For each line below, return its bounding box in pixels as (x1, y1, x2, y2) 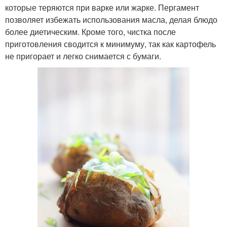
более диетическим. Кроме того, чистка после (5, 26, 176, 38)
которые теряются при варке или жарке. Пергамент (5, 2, 199, 14)
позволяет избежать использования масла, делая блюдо (5, 14, 217, 26)
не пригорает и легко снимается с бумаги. (5, 50, 161, 62)
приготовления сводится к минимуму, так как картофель (5, 38, 216, 50)
